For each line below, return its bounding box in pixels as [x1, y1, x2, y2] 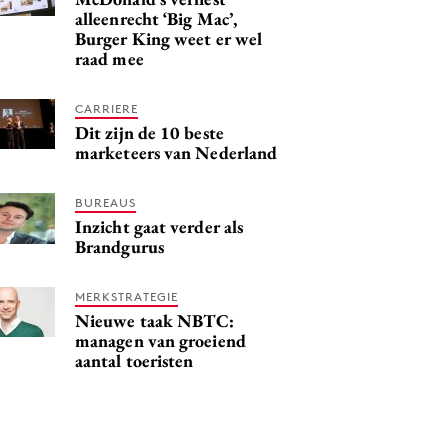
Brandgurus [75, 234, 164, 258]
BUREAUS [75, 194, 136, 210]
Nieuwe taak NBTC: [75, 308, 235, 332]
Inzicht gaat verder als [75, 214, 244, 238]
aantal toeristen [75, 348, 194, 372]
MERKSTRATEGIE [75, 288, 178, 304]
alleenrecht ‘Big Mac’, [75, 6, 237, 30]
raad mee [75, 46, 144, 70]
